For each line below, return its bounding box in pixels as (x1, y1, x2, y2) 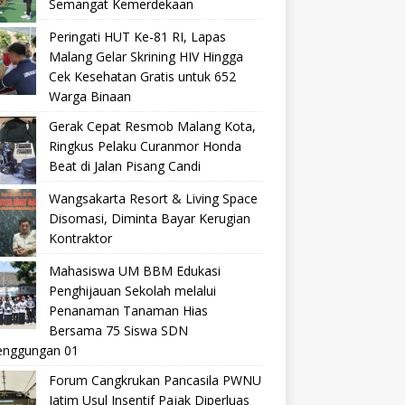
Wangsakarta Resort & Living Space (48, 190, 258, 207)
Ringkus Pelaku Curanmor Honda (48, 137, 241, 155)
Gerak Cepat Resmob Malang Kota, (48, 118, 256, 135)
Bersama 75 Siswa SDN (48, 322, 188, 339)
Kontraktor (48, 230, 112, 247)
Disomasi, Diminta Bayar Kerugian (48, 210, 250, 227)
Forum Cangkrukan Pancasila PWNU (48, 372, 261, 389)
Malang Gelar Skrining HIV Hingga (48, 48, 243, 65)
